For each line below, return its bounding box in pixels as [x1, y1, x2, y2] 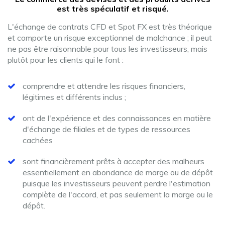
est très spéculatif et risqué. [56, 4, 169, 14]
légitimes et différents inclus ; [23, 92, 126, 102]
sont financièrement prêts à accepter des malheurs [23, 156, 204, 166]
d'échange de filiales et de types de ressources [23, 124, 190, 134]
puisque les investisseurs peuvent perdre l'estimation [23, 178, 210, 188]
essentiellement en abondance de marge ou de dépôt [23, 167, 213, 177]
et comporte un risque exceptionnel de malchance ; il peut [8, 33, 212, 43]
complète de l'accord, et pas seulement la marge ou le [23, 189, 213, 199]
